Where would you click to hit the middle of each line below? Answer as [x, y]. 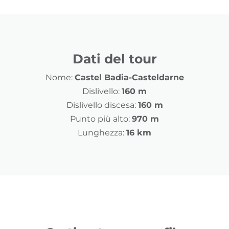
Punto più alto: [100, 119]
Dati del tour [114, 59]
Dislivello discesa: [101, 105]
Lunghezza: [101, 133]
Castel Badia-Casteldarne [129, 78]
